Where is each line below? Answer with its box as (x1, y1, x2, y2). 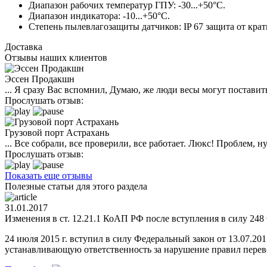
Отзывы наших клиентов (5, 52, 107, 63)
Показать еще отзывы (5, 170, 92, 181)
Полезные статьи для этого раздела (5, 181, 147, 191)
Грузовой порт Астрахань (5, 127, 109, 138)
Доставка (5, 41, 42, 52)
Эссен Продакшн (5, 73, 74, 84)
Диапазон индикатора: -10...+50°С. (29, 10, 170, 21)
